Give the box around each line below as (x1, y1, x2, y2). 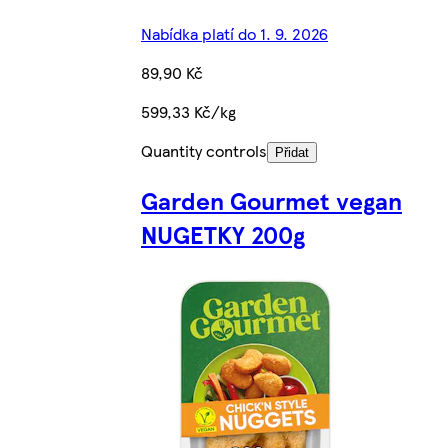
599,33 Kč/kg (141, 100, 236, 124)
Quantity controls (141, 139, 267, 163)
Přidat (275, 145, 309, 161)
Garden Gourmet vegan (141, 183, 402, 218)
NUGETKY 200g (141, 217, 305, 252)
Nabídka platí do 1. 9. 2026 (141, 22, 328, 46)
